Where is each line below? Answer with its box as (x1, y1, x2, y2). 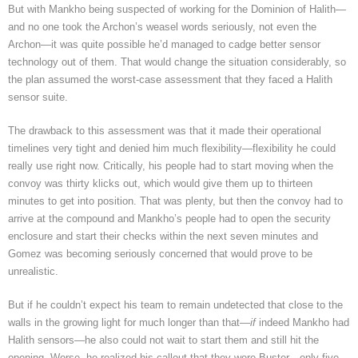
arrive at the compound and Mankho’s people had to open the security (8, 212, 331, 225)
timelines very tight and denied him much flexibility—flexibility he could (8, 141, 336, 154)
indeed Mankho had (256, 316, 349, 328)
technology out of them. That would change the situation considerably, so (8, 55, 346, 68)
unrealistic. (8, 265, 58, 277)
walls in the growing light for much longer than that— (8, 316, 250, 328)
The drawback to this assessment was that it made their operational (8, 124, 321, 137)
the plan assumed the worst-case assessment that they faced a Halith (8, 73, 332, 86)
